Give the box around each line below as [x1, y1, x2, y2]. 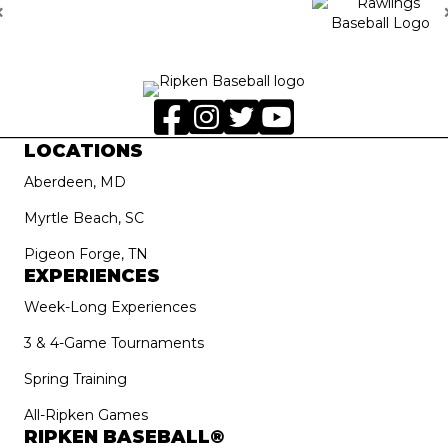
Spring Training [24, 369, 127, 388]
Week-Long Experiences [24, 297, 196, 316]
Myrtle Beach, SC [24, 208, 144, 227]
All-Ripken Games [24, 405, 148, 424]
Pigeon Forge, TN [24, 244, 148, 263]
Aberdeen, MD [24, 172, 126, 191]
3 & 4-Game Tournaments [24, 333, 204, 352]
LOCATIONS [24, 139, 143, 162]
